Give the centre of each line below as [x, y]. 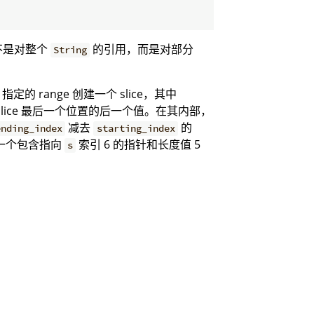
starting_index [136, 129]
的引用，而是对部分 [142, 49]
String [70, 50]
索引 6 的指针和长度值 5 [138, 145]
